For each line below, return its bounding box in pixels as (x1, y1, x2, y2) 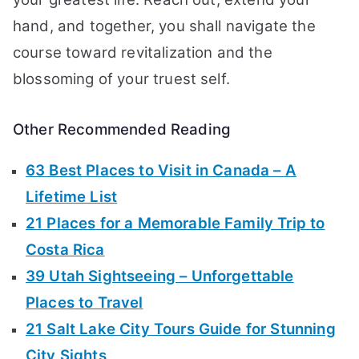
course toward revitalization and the (13, 43, 272, 62)
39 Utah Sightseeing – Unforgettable (26, 267, 294, 285)
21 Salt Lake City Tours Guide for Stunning (26, 320, 336, 338)
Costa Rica (26, 240, 105, 259)
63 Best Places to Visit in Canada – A (26, 161, 296, 179)
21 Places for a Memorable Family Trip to (26, 214, 325, 232)
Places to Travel (26, 293, 143, 312)
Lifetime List (26, 188, 118, 206)
